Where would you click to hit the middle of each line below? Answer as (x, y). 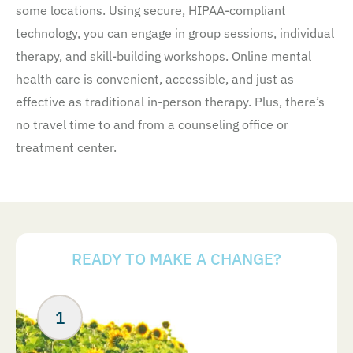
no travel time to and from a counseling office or (152, 124)
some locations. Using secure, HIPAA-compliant (151, 10)
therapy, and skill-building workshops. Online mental (163, 56)
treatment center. (68, 147)
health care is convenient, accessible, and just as (155, 78)
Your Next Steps (176, 284)
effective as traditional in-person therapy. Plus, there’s (170, 101)
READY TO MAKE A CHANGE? (176, 259)
